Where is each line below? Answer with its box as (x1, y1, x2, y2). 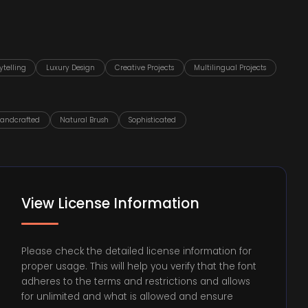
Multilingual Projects (194, 62, 267, 73)
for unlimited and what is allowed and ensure (21, 289, 234, 303)
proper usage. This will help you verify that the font (21, 259, 257, 273)
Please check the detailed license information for (21, 244, 252, 258)
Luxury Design (45, 62, 95, 73)
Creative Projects (115, 62, 175, 73)
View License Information (21, 194, 200, 214)
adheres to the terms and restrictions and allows (21, 274, 251, 288)
